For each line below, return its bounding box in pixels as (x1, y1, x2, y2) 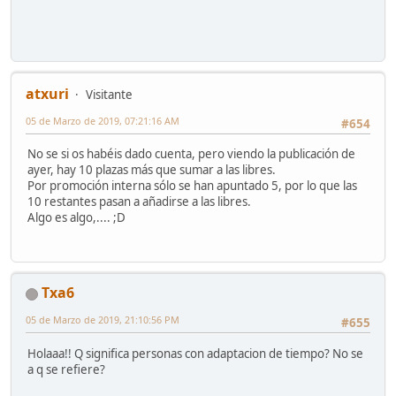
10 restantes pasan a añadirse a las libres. (27, 194, 251, 210)
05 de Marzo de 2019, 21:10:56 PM (26, 313, 179, 327)
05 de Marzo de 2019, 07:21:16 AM (26, 113, 179, 127)
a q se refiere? (27, 361, 105, 377)
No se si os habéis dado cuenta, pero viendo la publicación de (27, 146, 355, 163)
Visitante (86, 86, 133, 103)
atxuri (26, 83, 69, 103)
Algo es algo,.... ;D (27, 209, 126, 226)
